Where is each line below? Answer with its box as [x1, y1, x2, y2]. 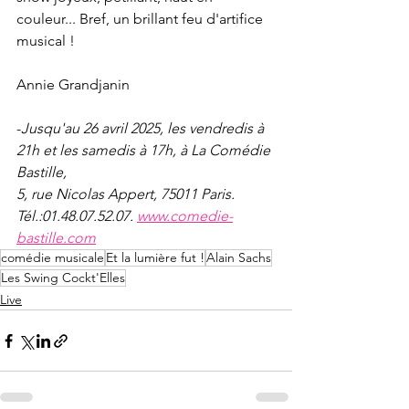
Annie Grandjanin [16, 76, 130, 94]
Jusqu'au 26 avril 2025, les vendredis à [21, 120, 267, 138]
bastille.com [16, 229, 96, 247]
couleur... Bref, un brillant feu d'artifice [16, 10, 267, 28]
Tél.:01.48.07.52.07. [16, 207, 137, 225]
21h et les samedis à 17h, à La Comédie [16, 142, 274, 160]
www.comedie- [137, 207, 233, 225]
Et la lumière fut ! [106, 249, 204, 267]
